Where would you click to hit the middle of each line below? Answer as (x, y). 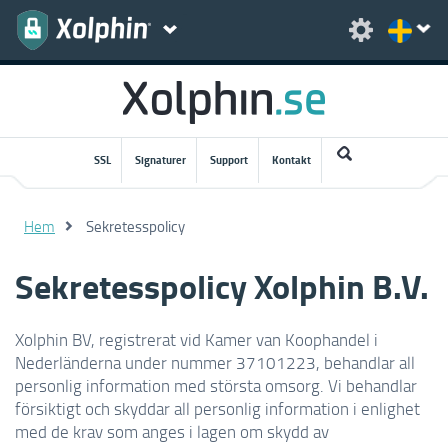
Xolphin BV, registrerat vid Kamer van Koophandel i (196, 339)
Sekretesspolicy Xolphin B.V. (222, 285)
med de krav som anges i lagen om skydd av (172, 431)
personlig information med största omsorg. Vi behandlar (216, 385)
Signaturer (160, 160)
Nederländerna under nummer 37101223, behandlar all (215, 362)
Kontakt (291, 160)
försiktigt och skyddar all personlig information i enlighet (217, 408)
